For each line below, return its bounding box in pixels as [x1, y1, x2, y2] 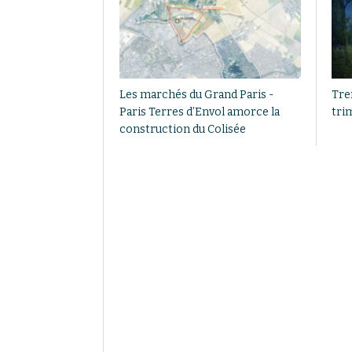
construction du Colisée [119, 122, 246, 136]
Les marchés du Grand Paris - [119, 87, 273, 101]
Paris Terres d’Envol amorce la [119, 104, 280, 119]
